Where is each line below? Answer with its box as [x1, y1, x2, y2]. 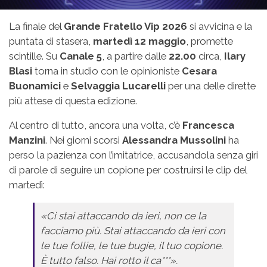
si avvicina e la [187, 20, 252, 32]
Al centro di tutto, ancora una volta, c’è [9, 119, 182, 131]
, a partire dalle [102, 50, 169, 62]
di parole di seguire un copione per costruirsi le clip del [9, 164, 247, 176]
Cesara [182, 65, 217, 77]
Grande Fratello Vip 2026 [64, 20, 187, 32]
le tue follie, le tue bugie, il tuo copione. [41, 239, 223, 252]
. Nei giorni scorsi [45, 134, 122, 146]
